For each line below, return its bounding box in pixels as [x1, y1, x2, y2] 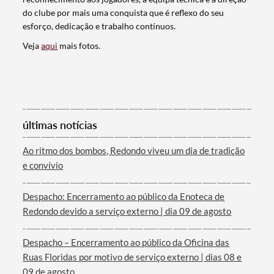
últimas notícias [23, 118, 98, 132]
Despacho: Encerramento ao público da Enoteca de [23, 191, 225, 202]
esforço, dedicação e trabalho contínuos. [23, 21, 176, 32]
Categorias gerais [32, 210, 116, 224]
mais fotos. [59, 40, 101, 51]
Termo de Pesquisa [32, 135, 124, 148]
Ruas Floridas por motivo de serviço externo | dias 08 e [23, 251, 242, 263]
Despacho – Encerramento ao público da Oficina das [23, 237, 230, 248]
